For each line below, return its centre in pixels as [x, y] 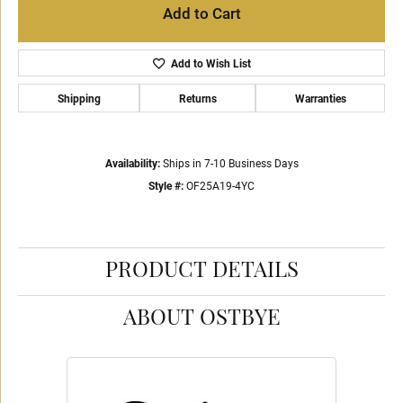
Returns [197, 98]
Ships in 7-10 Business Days [230, 163]
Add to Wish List [210, 63]
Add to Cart [201, 13]
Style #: [166, 186]
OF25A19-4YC [220, 186]
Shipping [79, 98]
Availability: [132, 163]
